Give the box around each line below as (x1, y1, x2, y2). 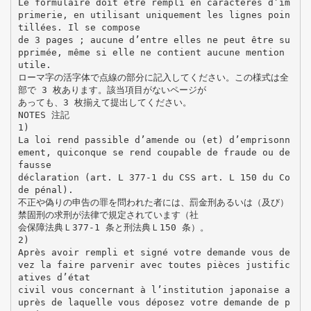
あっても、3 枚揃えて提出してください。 (17, 96, 192, 108)
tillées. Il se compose (17, 22, 140, 33)
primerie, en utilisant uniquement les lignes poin (17, 9, 290, 20)
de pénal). (17, 184, 74, 195)
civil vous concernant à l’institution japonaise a (17, 284, 290, 295)
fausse (17, 159, 51, 170)
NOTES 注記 (17, 109, 69, 120)
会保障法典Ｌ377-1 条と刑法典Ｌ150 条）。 (17, 221, 209, 233)
